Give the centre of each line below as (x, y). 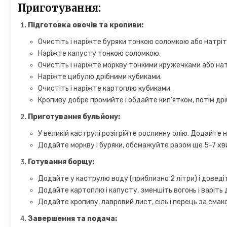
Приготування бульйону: (74, 117)
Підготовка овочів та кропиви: (86, 25)
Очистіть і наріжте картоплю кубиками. (105, 88)
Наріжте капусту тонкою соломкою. (100, 53)
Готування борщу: (61, 162)
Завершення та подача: (73, 219)
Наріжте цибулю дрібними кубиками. (100, 77)
